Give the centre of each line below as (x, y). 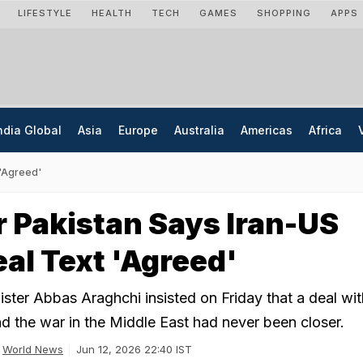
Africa (325, 130)
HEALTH (112, 13)
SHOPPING (284, 13)
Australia (199, 130)
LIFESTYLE (45, 13)
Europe (138, 130)
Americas (267, 130)
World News (33, 349)
